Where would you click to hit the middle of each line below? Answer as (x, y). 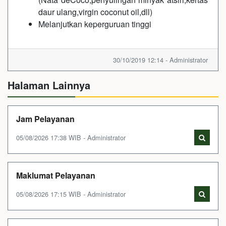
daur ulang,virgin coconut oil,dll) (95, 12)
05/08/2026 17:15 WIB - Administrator (71, 194)
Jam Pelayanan (45, 119)
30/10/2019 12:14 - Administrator (160, 60)
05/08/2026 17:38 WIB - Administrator (71, 137)
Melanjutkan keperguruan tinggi (95, 24)
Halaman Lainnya (49, 85)
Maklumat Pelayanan (56, 175)
